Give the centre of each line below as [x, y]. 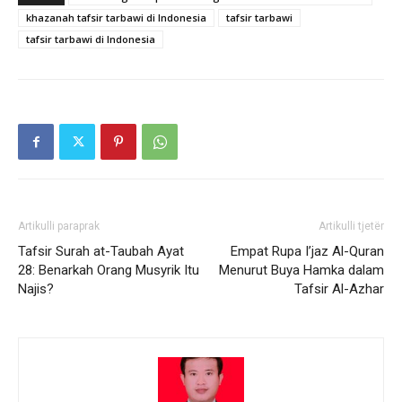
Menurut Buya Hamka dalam [301, 271]
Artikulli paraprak [59, 227]
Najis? [36, 289]
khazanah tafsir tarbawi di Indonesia [116, 18]
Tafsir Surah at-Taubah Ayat [101, 252]
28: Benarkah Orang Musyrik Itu [109, 271]
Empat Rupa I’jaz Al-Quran [307, 252]
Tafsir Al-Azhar [339, 289]
